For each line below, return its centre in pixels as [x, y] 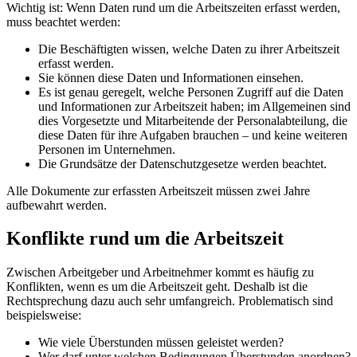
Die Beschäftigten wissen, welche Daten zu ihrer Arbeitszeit [189, 49]
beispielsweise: [44, 316]
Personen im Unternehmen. [107, 149]
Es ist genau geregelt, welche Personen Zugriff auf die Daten [191, 92]
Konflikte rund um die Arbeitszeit [145, 239]
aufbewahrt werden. [57, 205]
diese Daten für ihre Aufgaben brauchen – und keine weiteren [193, 135]
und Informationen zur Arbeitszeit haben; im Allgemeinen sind [194, 106]
